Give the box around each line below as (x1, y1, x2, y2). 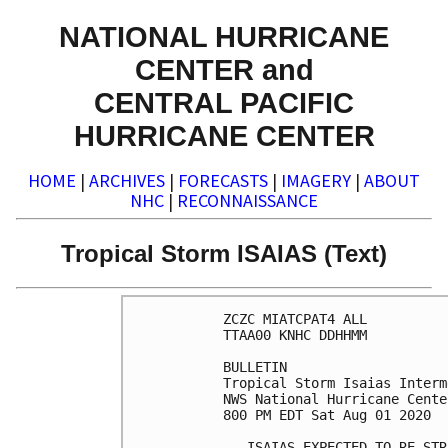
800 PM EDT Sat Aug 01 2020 (223, 407, 431, 424)
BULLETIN (223, 359, 287, 376)
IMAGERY (281, 169, 351, 193)
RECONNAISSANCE (177, 189, 318, 213)
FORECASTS (178, 169, 268, 193)
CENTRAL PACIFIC (94, 85, 354, 119)
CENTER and (134, 52, 314, 86)
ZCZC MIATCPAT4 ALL (223, 311, 367, 328)
